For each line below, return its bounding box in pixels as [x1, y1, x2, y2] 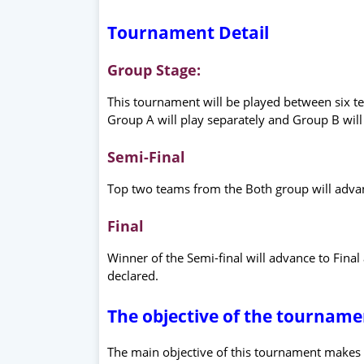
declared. [107, 266, 158, 284]
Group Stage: [107, 59, 201, 80]
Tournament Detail [107, 20, 269, 44]
